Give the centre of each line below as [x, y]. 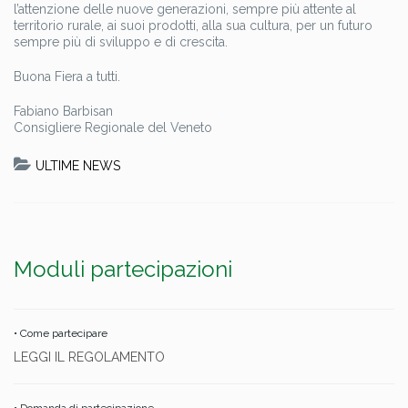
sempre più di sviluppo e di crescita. [121, 42]
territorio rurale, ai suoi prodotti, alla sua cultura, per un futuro [193, 26]
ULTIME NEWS [78, 166]
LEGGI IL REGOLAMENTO [89, 357]
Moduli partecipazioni [123, 270]
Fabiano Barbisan [63, 112]
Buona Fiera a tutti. [67, 77]
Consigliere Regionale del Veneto [113, 128]
